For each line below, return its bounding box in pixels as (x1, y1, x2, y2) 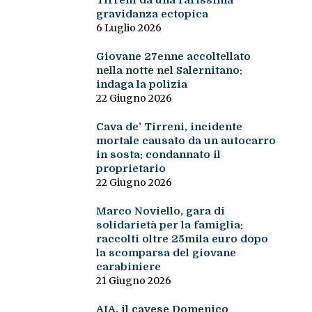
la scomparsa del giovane (95, 247, 236, 260)
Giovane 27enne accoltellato (95, 50, 251, 63)
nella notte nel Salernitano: (95, 64, 242, 77)
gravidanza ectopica (95, 8, 208, 21)
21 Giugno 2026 (95, 274, 171, 288)
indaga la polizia (95, 78, 187, 91)
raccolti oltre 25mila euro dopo (95, 233, 268, 246)
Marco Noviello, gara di (95, 205, 225, 218)
